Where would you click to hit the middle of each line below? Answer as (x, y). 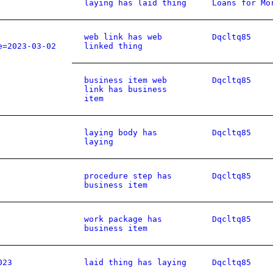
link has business (126, 89)
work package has (123, 219)
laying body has (121, 133)
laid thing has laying (135, 262)
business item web (126, 80)
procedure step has (128, 176)
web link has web (123, 37)
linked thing (113, 46)
